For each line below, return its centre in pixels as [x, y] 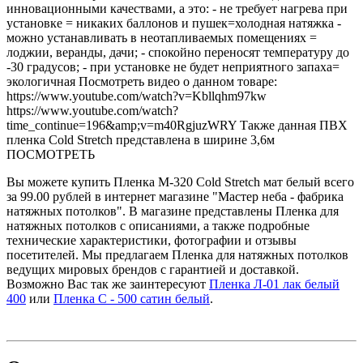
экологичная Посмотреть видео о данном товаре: [142, 81]
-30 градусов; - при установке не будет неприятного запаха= [173, 66]
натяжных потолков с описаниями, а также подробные [158, 225]
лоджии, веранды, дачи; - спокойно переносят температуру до [178, 52]
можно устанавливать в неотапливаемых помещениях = [162, 37]
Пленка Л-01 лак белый [274, 284]
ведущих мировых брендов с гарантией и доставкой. [153, 269]
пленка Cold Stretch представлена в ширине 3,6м [141, 139]
